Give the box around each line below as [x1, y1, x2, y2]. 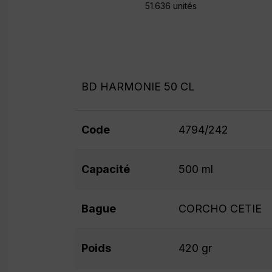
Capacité [81, 163, 130, 175]
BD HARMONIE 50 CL [81, 80, 195, 93]
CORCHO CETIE [178, 202, 262, 215]
